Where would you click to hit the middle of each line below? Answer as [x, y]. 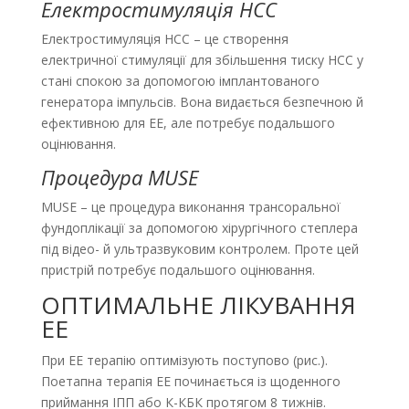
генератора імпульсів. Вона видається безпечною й [202, 102]
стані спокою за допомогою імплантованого [180, 81]
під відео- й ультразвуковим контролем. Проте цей [199, 249]
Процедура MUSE [119, 178]
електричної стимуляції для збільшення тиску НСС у [202, 60]
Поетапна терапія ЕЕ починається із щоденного [190, 382]
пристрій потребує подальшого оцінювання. [178, 270]
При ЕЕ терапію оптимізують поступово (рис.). [184, 361]
